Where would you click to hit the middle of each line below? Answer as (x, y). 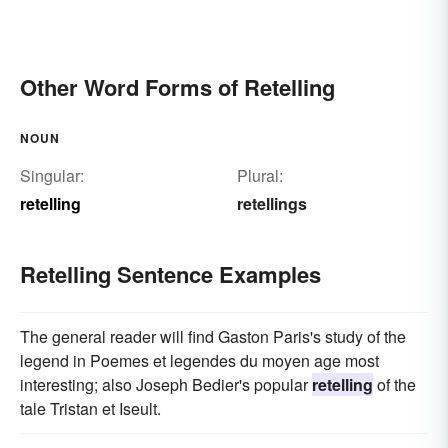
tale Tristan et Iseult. (90, 408)
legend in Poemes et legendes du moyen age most (199, 360)
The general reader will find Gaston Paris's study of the (213, 336)
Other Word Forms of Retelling (177, 86)
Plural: (259, 175)
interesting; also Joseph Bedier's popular (166, 384)
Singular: (52, 175)
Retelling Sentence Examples (170, 273)
